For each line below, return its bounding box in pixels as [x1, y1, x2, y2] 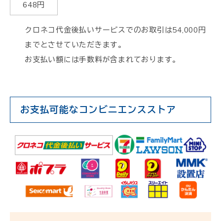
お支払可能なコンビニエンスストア [20, 103, 176, 115]
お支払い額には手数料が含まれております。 [25, 54, 180, 64]
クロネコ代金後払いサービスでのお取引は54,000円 [25, 25, 206, 35]
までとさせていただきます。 [25, 39, 126, 49]
